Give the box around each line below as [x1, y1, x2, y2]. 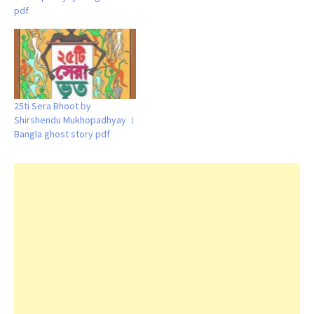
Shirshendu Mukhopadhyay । [14, 113, 135, 126]
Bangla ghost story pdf [14, 127, 110, 140]
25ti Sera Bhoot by [14, 99, 91, 112]
